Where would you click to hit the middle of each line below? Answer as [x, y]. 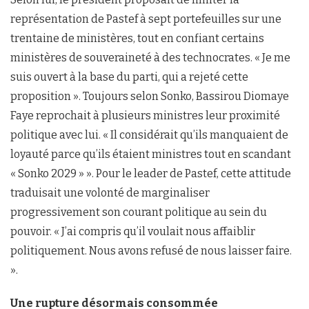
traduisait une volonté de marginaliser [110, 193]
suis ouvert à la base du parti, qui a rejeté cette [129, 77]
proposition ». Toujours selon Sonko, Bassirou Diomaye [150, 96]
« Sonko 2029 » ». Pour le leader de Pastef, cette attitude [151, 173]
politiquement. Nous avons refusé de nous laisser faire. [151, 251]
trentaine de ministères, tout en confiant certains [137, 38]
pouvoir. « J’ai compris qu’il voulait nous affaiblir [133, 231]
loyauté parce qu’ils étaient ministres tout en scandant [151, 154]
